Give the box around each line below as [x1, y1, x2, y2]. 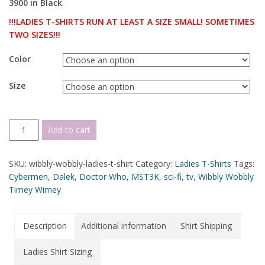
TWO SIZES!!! [9, 29, 60, 40]
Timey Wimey [9, 184, 61, 195]
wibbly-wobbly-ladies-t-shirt [29, 158, 133, 169]
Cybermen [9, 171, 48, 182]
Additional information [81, 220, 166, 231]
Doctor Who [79, 171, 127, 182]
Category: [135, 158, 174, 169]
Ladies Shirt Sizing [23, 246, 92, 257]
